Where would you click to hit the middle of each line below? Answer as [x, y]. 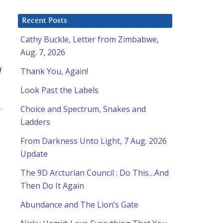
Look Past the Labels [59, 90]
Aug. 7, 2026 [43, 53]
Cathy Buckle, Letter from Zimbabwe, [90, 40]
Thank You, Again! [54, 71]
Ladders [35, 122]
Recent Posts [45, 21]
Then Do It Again [52, 186]
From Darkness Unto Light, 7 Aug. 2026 [94, 141]
